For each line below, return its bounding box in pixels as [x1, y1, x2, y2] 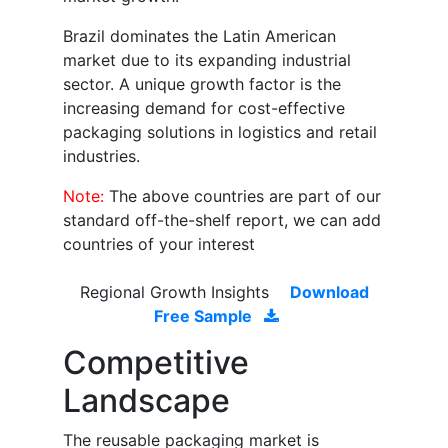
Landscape [63, 381, 230, 421]
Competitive [63, 343, 249, 383]
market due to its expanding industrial [63, 50, 351, 71]
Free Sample [153, 306, 256, 327]
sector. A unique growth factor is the [63, 74, 341, 95]
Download [289, 282, 369, 303]
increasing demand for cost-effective [63, 98, 345, 119]
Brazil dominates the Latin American [63, 26, 336, 47]
